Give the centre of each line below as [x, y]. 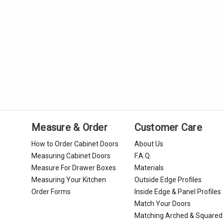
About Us [149, 144]
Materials [149, 167]
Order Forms [51, 191]
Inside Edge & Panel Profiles [177, 191]
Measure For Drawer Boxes [74, 167]
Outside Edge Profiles [168, 179]
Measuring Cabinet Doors [71, 156]
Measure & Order [69, 127]
